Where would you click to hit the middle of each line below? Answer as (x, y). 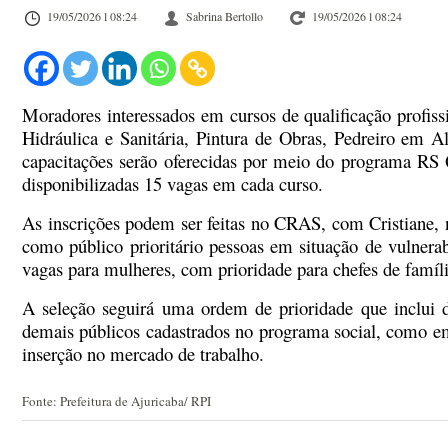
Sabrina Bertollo (224, 16)
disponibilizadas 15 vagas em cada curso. (172, 183)
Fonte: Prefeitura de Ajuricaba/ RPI (116, 401)
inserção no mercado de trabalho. (143, 353)
